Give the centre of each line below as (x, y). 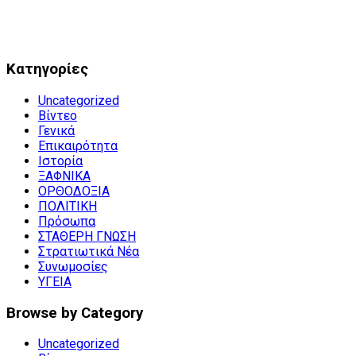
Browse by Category (75, 313)
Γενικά (56, 130)
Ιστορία (60, 161)
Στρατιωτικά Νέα (89, 251)
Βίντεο (58, 115)
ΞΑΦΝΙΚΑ (64, 176)
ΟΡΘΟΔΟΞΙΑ (74, 191)
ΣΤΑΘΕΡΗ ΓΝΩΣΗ (87, 236)
